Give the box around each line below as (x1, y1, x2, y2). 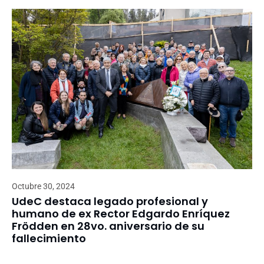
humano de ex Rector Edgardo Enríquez (12, 206, 230, 221)
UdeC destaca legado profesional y (12, 193, 208, 209)
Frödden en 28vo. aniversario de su (12, 218, 204, 233)
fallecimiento (12, 230, 86, 246)
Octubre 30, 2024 (12, 181, 75, 191)
